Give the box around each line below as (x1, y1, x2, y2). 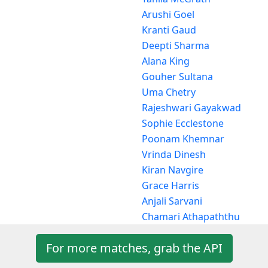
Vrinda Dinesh (142, 147, 206, 161)
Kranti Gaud (142, 23, 196, 36)
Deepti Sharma (142, 38, 209, 52)
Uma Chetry (142, 85, 196, 99)
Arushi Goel (142, 7, 194, 21)
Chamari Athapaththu (142, 209, 240, 223)
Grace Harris (142, 178, 199, 192)
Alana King (142, 54, 190, 68)
